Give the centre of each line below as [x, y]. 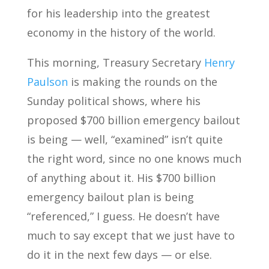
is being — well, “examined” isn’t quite [125, 139]
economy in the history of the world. [121, 32]
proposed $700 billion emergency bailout [133, 120]
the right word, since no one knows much [134, 159]
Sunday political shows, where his [113, 101]
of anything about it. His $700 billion [121, 178]
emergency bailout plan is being [110, 197]
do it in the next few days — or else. [119, 255]
